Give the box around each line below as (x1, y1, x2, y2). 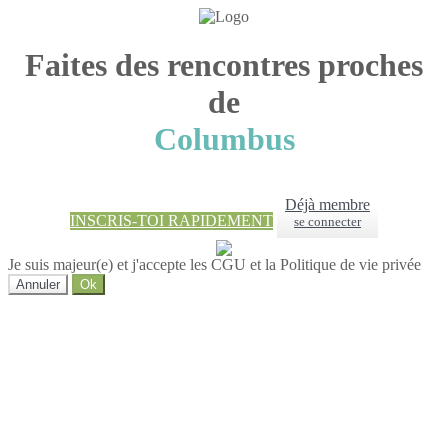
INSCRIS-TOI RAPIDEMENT (70, 212, 273, 230)
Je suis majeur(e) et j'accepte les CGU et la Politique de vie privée (8, 256, 421, 274)
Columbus (153, 121, 295, 158)
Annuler (16, 277, 60, 293)
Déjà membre (285, 196, 370, 214)
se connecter (294, 214, 361, 230)
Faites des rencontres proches (25, 47, 423, 84)
